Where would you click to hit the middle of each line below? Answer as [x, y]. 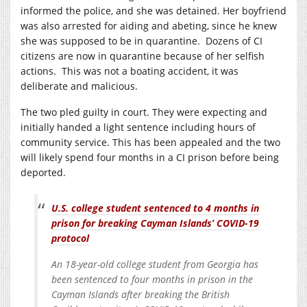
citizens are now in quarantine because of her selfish [143, 56]
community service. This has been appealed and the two [150, 142]
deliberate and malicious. [79, 86]
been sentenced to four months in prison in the [152, 279]
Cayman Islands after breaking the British [140, 294]
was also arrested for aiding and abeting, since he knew [149, 25]
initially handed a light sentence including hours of [138, 127]
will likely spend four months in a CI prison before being [150, 157]
